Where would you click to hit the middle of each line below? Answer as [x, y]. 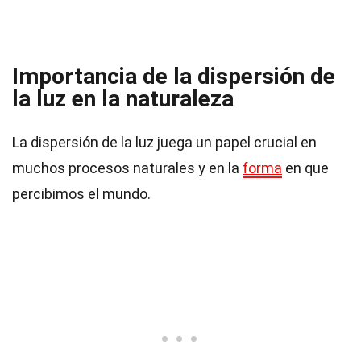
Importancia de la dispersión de [174, 76]
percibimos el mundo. [81, 194]
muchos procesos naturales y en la [127, 168]
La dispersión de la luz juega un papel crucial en [164, 142]
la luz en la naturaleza [123, 99]
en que [305, 168]
